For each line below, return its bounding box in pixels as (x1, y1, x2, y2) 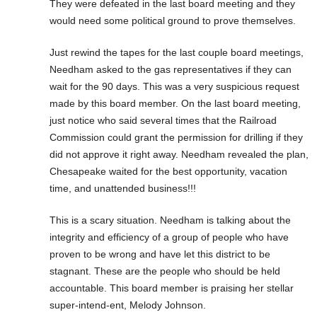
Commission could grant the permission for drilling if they (50, 131, 303, 143)
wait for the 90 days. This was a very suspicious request (50, 80, 299, 92)
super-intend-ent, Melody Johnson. (50, 299, 206, 311)
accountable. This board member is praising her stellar (50, 282, 294, 294)
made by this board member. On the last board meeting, (50, 97, 301, 109)
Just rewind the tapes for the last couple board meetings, (50, 46, 304, 58)
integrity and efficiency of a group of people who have (50, 231, 289, 243)
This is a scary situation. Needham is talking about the (50, 214, 291, 226)
